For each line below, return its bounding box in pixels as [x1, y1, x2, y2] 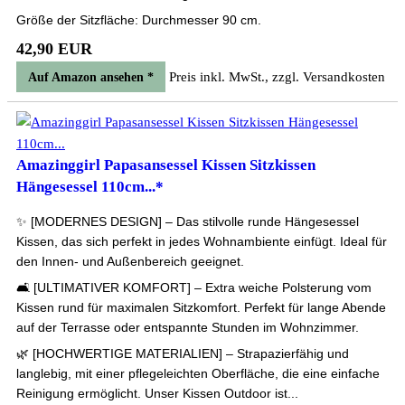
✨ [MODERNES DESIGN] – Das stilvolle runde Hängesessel [16, 214, 359, 229]
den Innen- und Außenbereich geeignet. [16, 254, 244, 268]
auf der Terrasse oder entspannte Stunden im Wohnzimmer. [16, 320, 359, 334]
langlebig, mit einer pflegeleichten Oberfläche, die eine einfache [16, 366, 380, 381]
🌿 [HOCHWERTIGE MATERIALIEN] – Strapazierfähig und [16, 346, 349, 361]
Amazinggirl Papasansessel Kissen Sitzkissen [16, 156, 316, 174]
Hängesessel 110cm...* [16, 178, 164, 195]
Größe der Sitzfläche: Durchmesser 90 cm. [16, 13, 261, 27]
